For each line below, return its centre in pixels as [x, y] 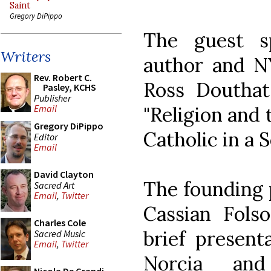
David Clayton [64, 174]
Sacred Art [54, 185]
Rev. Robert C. [63, 77]
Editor [46, 136]
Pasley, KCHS [70, 87]
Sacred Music [60, 233]
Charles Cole [60, 223]
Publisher [52, 98]
